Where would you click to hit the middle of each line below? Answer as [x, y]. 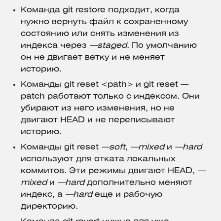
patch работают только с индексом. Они [110, 96]
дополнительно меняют [138, 183]
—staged [108, 45]
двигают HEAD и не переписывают [98, 120]
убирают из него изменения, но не [98, 108]
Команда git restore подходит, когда [100, 10]
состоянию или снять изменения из [100, 34]
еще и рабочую [127, 194]
